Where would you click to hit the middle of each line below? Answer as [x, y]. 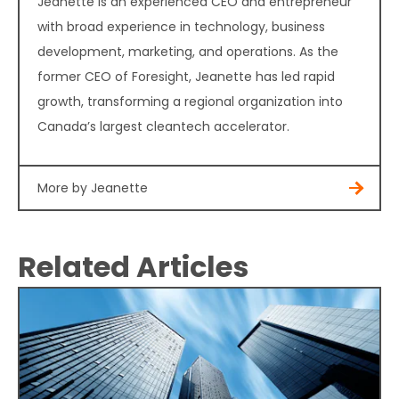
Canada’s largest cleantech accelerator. [163, 127]
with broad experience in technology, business [181, 27]
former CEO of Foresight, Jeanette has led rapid [186, 77]
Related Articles [133, 267]
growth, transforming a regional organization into [190, 102]
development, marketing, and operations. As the [188, 52]
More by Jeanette [93, 188]
